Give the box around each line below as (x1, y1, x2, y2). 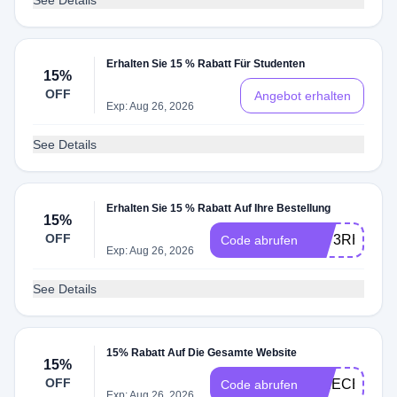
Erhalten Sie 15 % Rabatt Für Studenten (106, 58, 306, 70)
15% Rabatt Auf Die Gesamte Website (106, 346, 298, 359)
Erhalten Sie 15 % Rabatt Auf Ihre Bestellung (106, 202, 331, 214)
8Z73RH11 (308, 232, 378, 247)
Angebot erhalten (253, 89, 351, 103)
